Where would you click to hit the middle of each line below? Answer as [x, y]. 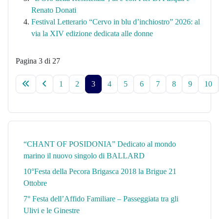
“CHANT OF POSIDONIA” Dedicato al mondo [100, 144]
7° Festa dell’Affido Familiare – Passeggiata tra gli [101, 199]
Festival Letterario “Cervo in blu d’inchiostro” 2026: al [116, 22]
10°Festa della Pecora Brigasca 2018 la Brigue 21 [100, 172]
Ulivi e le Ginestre [52, 211]
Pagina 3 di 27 [38, 61]
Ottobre [35, 183]
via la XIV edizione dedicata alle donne [92, 34]
